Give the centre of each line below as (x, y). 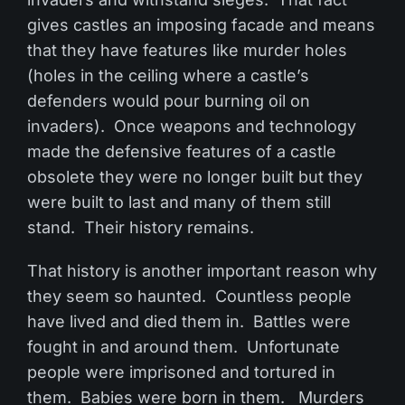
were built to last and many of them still (179, 202)
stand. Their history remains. (141, 228)
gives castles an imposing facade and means (201, 25)
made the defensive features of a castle (182, 152)
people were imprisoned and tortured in (181, 372)
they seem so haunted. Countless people (189, 297)
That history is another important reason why (202, 271)
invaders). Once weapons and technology (192, 127)
